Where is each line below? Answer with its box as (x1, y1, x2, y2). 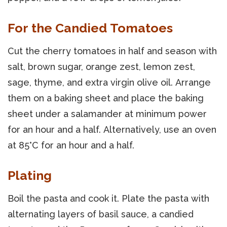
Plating (8, 167, 52, 183)
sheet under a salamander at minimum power (8, 108, 207, 119)
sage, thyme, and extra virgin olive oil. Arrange (8, 77, 211, 88)
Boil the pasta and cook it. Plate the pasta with (8, 193, 209, 204)
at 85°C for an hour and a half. (8, 139, 134, 150)
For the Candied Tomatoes (8, 20, 173, 35)
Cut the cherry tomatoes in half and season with (8, 45, 217, 56)
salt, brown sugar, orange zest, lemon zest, (8, 61, 195, 72)
